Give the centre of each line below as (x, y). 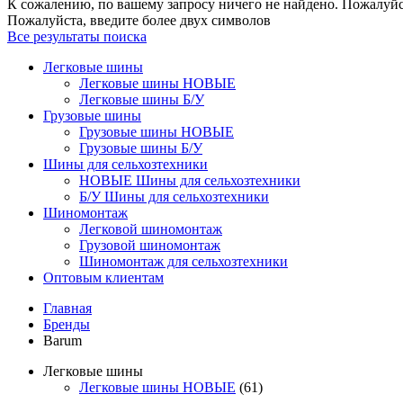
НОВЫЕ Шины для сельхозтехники (190, 180)
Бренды (67, 324)
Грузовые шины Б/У (141, 148)
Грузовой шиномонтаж (150, 245)
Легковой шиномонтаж (151, 229)
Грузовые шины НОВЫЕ (157, 132)
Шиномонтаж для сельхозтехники (184, 261)
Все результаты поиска (77, 36)
